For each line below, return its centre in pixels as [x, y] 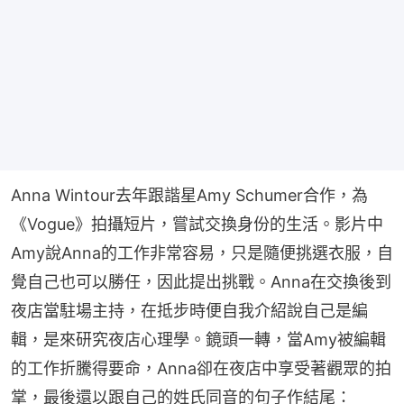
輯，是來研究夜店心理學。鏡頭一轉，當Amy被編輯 [198, 339]
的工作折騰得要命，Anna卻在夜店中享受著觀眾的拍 [201, 368]
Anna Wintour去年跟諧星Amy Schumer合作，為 [189, 195]
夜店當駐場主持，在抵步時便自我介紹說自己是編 [189, 310]
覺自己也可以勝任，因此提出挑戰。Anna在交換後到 [201, 281]
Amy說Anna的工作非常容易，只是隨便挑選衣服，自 [202, 252]
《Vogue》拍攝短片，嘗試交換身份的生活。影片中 [197, 224]
